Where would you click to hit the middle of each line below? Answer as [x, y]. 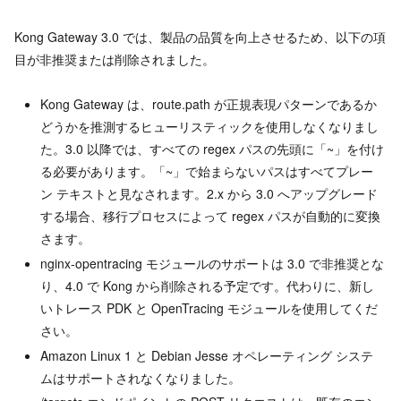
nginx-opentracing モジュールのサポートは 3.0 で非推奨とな [212, 263]
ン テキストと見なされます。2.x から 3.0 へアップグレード [209, 193]
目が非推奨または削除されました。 [115, 59]
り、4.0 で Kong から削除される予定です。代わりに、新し [207, 285]
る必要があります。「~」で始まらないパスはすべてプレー [206, 171]
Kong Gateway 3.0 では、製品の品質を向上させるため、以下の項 [200, 36]
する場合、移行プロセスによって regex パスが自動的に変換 [210, 215]
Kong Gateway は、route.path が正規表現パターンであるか [208, 103]
